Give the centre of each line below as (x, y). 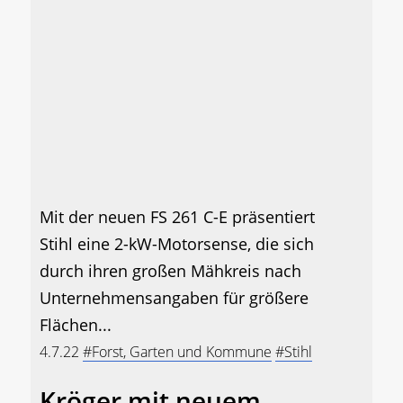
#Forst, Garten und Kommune (177, 351)
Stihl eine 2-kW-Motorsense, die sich (177, 243)
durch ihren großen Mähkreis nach (170, 270)
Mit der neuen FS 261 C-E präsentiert (177, 216)
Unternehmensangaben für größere (174, 297)
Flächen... (76, 324)
